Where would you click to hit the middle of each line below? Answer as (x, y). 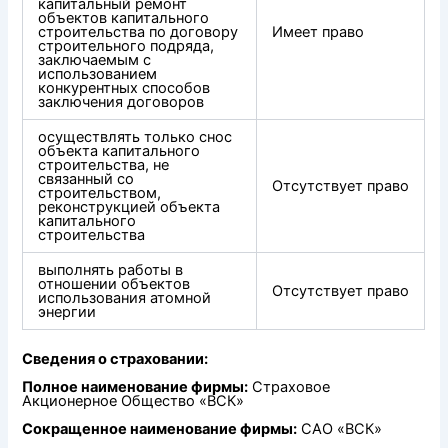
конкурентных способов (124, 87)
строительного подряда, (126, 45)
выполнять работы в (111, 269)
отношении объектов (114, 283)
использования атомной (125, 297)
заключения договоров (121, 101)
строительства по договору (138, 31)
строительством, (100, 192)
